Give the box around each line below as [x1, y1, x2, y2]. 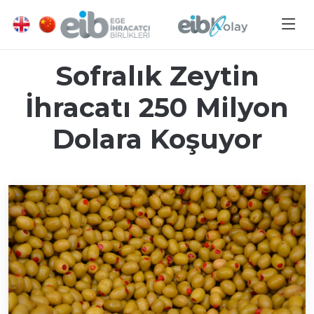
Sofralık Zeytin [55, 60, 259, 93]
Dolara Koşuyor [52, 123, 262, 156]
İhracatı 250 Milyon [25, 91, 289, 124]
